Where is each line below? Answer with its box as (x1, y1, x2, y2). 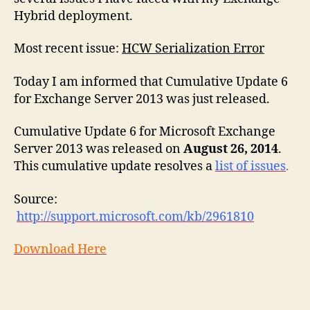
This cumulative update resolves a (14, 158, 212, 174)
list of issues (215, 158, 286, 174)
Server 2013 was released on (14, 141, 183, 157)
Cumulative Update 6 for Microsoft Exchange (14, 124, 275, 140)
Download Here (14, 241, 107, 257)
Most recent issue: (14, 41, 122, 57)
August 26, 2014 (183, 141, 278, 157)
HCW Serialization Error (122, 41, 264, 57)
